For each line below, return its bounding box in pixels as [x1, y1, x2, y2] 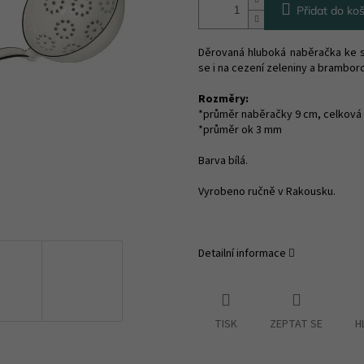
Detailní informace [198, 245, 286, 262]
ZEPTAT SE [270, 316, 323, 333]
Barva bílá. [198, 153, 248, 170]
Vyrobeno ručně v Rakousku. [198, 184, 336, 201]
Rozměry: [198, 91, 249, 108]
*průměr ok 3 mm [198, 122, 282, 139]
